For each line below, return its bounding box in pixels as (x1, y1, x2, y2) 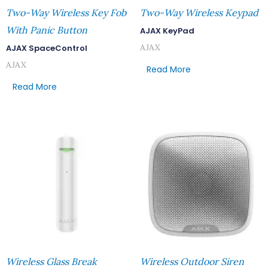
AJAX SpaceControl (6, 42, 87, 54)
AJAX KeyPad (140, 25, 194, 36)
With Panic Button (6, 24, 87, 36)
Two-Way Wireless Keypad (140, 7, 258, 19)
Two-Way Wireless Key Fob (6, 7, 126, 19)
